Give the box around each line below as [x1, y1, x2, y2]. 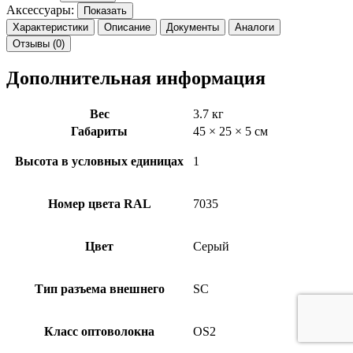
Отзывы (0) [13, 38, 65, 50]
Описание [104, 21, 150, 34]
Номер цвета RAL [47, 196, 151, 210]
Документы [166, 21, 219, 34]
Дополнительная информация [6, 67, 266, 88]
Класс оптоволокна [44, 324, 154, 338]
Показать [84, 5, 127, 17]
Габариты [71, 124, 128, 138]
